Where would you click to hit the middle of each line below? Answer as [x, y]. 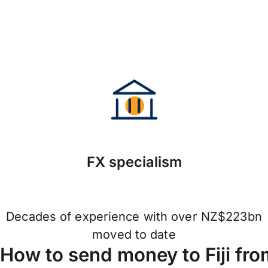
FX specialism [134, 162]
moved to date [134, 235]
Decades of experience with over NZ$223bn [134, 217]
